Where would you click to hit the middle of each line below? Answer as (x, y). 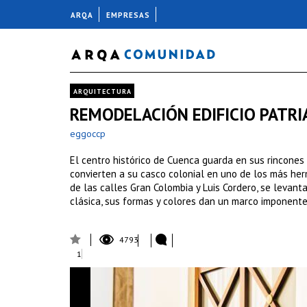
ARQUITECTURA (102, 91)
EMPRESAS (128, 15)
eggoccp (88, 134)
